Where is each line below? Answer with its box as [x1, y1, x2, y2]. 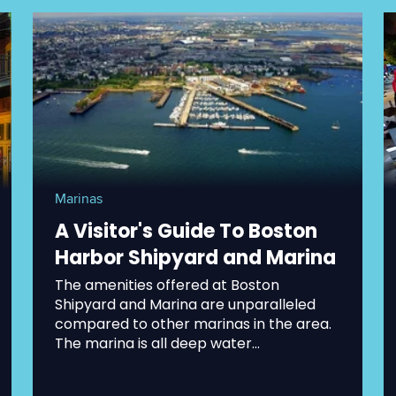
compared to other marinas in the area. [54, 313, 331, 334]
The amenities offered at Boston [54, 274, 279, 295]
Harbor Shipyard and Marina [54, 243, 336, 271]
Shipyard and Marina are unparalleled [54, 293, 316, 315]
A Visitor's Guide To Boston [54, 217, 317, 245]
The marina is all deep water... [54, 332, 260, 354]
